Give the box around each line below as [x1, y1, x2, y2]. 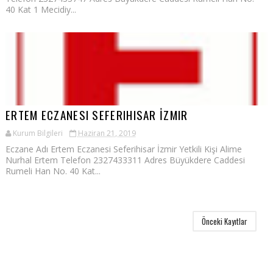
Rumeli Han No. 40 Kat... [5, 165, 101, 177]
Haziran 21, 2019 [77, 128, 136, 139]
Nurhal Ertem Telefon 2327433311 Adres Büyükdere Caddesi [5, 154, 245, 166]
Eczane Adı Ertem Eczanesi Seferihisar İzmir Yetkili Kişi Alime [5, 143, 242, 155]
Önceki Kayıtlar [202, 215, 248, 228]
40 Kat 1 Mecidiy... [5, 4, 76, 16]
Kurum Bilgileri [12, 128, 63, 139]
